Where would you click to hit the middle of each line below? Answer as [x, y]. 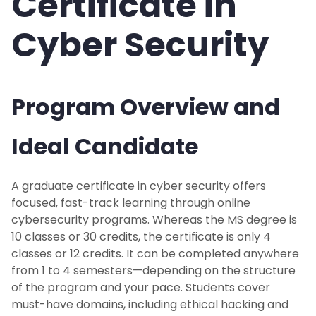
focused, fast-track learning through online [131, 203]
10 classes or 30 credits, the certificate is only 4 [141, 237]
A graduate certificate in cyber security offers [139, 186]
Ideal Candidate [105, 147]
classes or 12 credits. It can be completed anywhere [155, 254]
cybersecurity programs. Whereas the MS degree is [154, 220]
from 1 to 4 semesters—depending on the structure [153, 271]
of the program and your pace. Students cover [141, 288]
